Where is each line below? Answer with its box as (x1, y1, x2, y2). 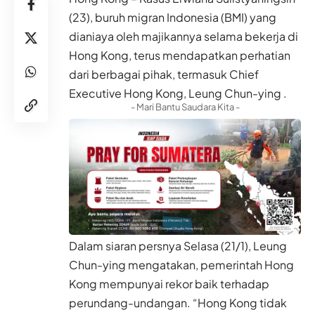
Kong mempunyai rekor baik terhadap (69, 276, 269, 292)
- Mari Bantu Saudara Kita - (130, 101, 240, 113)
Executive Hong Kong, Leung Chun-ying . (69, 86, 287, 101)
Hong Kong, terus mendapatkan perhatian (69, 48, 290, 63)
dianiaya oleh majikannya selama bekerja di (69, 29, 298, 44)
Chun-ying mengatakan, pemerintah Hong (69, 257, 294, 273)
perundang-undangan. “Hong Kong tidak (69, 295, 287, 311)
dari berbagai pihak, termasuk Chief (69, 67, 259, 82)
